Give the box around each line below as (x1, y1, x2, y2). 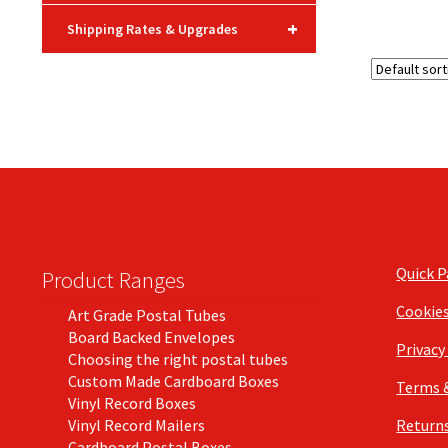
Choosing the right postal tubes (67, 348, 288, 369)
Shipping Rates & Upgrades (66, 19, 238, 38)
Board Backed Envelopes (67, 326, 235, 347)
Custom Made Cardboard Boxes (67, 370, 279, 391)
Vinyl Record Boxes (67, 392, 196, 413)
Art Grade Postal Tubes (67, 304, 226, 325)
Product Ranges (41, 265, 185, 294)
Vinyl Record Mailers (67, 414, 205, 435)
